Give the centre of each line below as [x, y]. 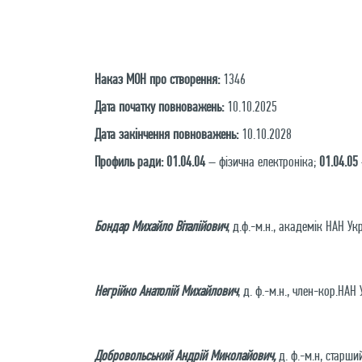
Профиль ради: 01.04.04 [150, 161]
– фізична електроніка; [262, 161]
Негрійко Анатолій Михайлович [166, 290]
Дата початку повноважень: [159, 106]
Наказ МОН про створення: [157, 79]
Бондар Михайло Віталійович [161, 226]
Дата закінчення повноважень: [166, 134]
